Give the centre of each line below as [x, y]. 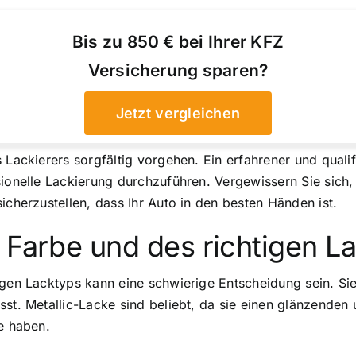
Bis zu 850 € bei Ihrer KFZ [178, 42]
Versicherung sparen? [178, 71]
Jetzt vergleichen [178, 114]
